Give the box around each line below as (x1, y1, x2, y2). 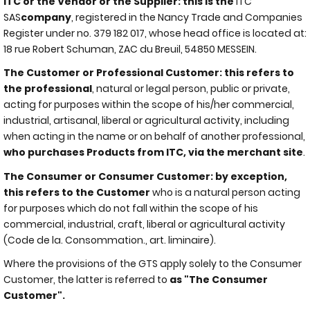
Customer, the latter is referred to (3, 273, 170, 286)
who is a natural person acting (150, 185, 300, 199)
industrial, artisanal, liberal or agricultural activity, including (3, 113, 289, 127)
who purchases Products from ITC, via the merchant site (3, 145, 303, 159)
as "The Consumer (170, 273, 268, 286)
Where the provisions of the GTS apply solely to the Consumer (3, 257, 302, 271)
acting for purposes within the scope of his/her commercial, (3, 98, 294, 111)
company (21, 10, 71, 24)
